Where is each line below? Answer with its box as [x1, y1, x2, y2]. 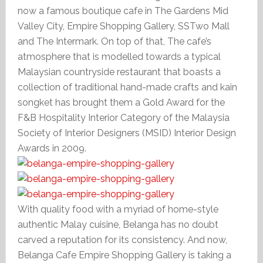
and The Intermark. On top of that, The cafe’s [17, 36, 211, 47]
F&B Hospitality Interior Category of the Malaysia [17, 112, 230, 123]
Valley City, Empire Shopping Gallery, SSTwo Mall [17, 21, 230, 32]
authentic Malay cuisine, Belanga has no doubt [17, 219, 218, 230]
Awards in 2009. [17, 143, 86, 154]
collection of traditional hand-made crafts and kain [17, 82, 237, 93]
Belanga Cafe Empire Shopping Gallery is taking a [17, 249, 231, 261]
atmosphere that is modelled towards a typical [17, 51, 221, 62]
